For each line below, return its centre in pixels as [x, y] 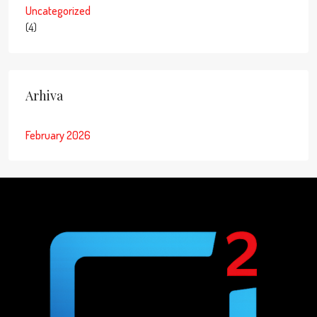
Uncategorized [58, 10]
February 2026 [58, 135]
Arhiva [44, 95]
